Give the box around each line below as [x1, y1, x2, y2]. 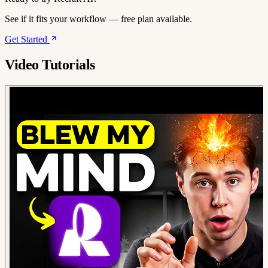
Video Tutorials [5, 57, 95, 73]
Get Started [5, 34, 50, 45]
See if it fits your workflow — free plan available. [5, 14, 192, 25]
